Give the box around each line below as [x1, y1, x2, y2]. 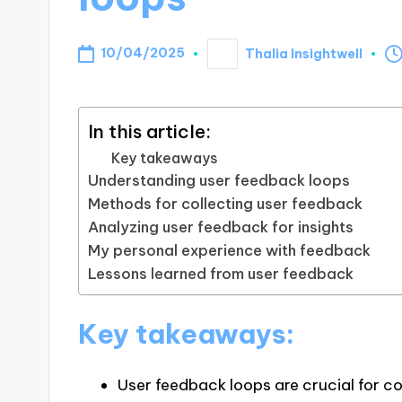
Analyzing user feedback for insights [88, 218, 354, 237]
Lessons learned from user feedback [88, 265, 354, 284]
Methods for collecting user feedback [88, 195, 363, 214]
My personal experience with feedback [88, 241, 371, 260]
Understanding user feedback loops [88, 171, 351, 190]
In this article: [88, 119, 212, 144]
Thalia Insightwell [244, 45, 363, 62]
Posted [206, 51, 256, 68]
